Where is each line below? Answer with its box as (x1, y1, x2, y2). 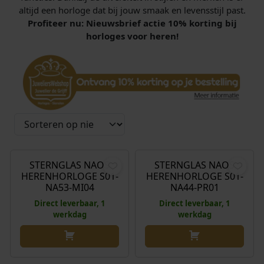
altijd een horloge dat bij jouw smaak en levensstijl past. (18, 4, 246, 16)
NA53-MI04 (45, 180, 94, 194)
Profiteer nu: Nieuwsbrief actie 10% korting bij (27, 17, 237, 29)
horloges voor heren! (85, 30, 179, 42)
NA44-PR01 (170, 180, 219, 194)
